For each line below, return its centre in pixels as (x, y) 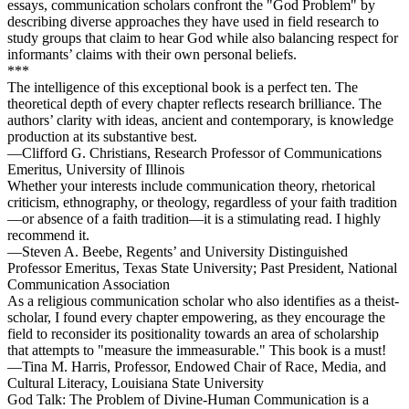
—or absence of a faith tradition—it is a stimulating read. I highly (194, 219)
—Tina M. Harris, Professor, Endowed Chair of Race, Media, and (197, 367)
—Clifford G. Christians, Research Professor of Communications (194, 153)
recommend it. (48, 236)
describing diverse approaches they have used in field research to (193, 22)
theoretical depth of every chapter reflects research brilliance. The (194, 104)
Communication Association (89, 285)
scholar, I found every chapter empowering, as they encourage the (196, 318)
